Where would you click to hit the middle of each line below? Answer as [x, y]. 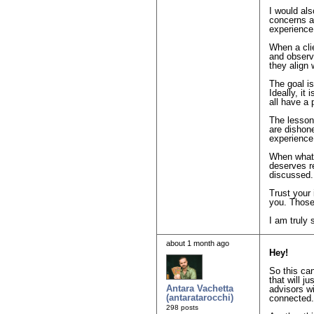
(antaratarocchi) [200, 298]
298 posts [182, 308]
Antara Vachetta [200, 289]
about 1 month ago [198, 244]
